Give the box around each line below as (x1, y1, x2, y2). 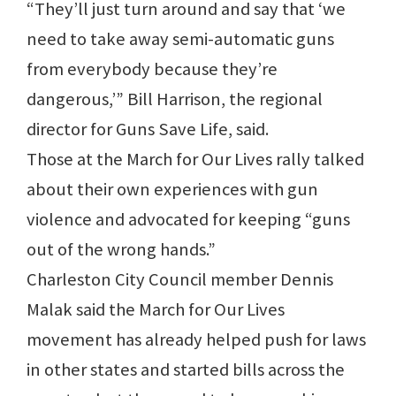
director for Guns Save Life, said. (27, 118, 269, 141)
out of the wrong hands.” (27, 238, 216, 262)
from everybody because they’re (27, 57, 278, 81)
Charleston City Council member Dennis (27, 268, 333, 292)
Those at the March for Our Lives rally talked (27, 148, 364, 171)
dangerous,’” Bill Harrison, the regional (27, 88, 323, 111)
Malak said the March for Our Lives (27, 298, 285, 322)
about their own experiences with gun (27, 178, 318, 202)
